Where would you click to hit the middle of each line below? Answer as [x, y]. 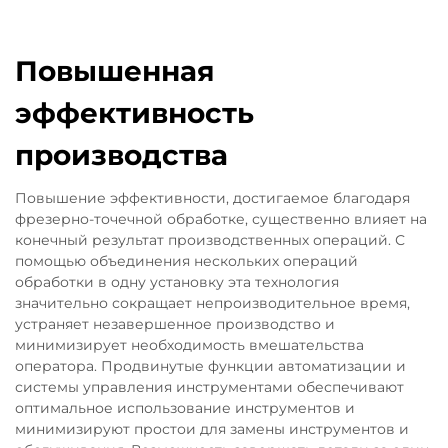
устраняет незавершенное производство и [175, 323]
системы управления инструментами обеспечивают [209, 386]
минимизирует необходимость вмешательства [189, 344]
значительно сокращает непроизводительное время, [212, 302]
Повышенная [115, 70]
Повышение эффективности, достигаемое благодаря [212, 197]
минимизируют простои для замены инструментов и [212, 428]
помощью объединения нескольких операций [186, 260]
